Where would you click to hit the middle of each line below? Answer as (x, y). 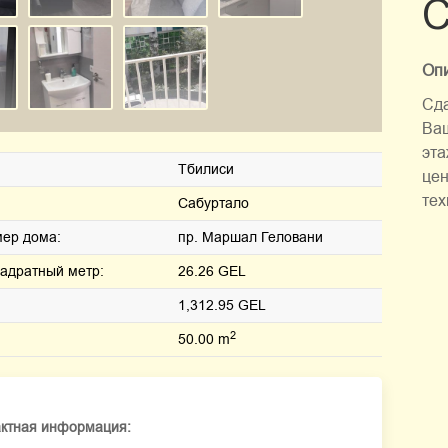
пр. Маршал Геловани (250, 237)
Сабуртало (213, 203)
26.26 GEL (212, 271)
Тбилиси (206, 169)
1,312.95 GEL (222, 305)
